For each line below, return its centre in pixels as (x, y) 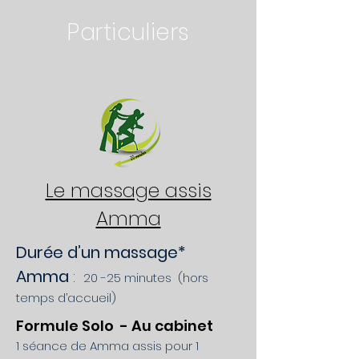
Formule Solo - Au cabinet (115, 326)
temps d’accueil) (66, 298)
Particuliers (129, 32)
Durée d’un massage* (101, 252)
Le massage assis (128, 190)
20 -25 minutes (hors (146, 278)
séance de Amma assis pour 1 (111, 346)
